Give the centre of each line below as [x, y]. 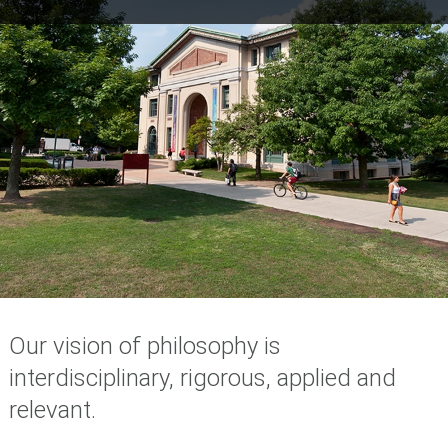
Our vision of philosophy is [144, 346]
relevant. [52, 410]
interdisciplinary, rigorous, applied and [202, 378]
